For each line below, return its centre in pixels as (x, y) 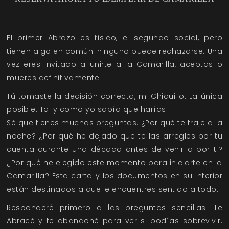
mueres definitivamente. (54, 78)
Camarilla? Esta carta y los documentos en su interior (114, 176)
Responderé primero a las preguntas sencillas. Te (114, 208)
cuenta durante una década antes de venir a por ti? (114, 150)
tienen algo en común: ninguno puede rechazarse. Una (114, 51)
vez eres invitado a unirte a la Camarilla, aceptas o (114, 65)
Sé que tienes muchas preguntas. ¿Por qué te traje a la (114, 123)
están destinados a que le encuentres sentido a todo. (112, 189)
